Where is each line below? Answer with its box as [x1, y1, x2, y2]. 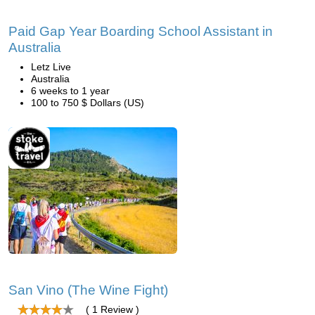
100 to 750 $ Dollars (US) [31, 97, 144, 108]
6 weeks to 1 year [31, 85, 110, 96]
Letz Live [31, 61, 71, 72]
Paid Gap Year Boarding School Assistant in [8, 24, 273, 39]
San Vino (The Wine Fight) [8, 283, 168, 297]
